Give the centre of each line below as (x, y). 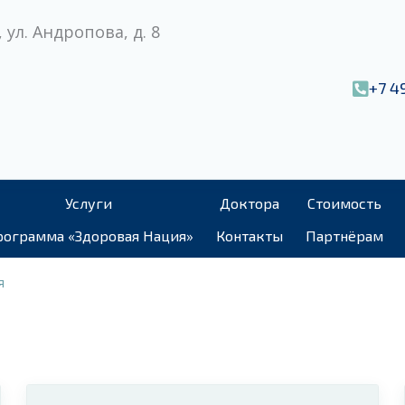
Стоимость (344, 202)
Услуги (88, 202)
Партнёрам (344, 235)
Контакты (249, 235)
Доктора (249, 202)
